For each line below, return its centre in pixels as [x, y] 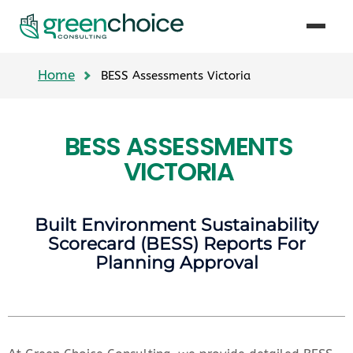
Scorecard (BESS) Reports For [176, 243]
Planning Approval [176, 262]
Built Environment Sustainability [176, 225]
